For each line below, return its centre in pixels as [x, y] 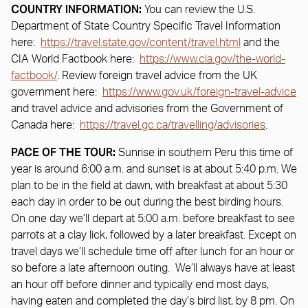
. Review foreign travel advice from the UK [157, 75]
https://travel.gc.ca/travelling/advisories [173, 125]
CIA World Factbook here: [75, 59]
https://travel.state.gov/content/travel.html [141, 42]
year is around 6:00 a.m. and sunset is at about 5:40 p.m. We [154, 169]
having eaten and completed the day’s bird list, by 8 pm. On [153, 301]
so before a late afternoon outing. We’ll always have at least [153, 268]
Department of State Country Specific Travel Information [146, 26]
